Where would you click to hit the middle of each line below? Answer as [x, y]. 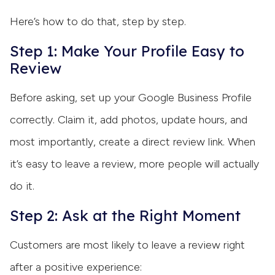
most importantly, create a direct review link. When [133, 141]
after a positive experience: [76, 267]
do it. [22, 186]
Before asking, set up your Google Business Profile [131, 97]
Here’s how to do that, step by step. [98, 21]
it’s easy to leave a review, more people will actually [134, 164]
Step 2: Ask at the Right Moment [125, 215]
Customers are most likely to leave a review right [127, 245]
